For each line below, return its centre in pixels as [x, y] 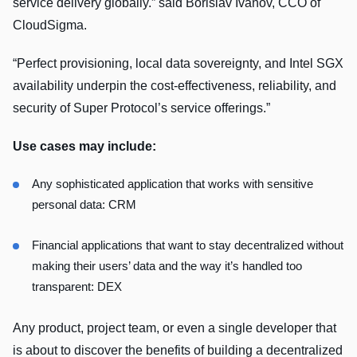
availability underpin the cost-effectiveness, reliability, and [175, 86]
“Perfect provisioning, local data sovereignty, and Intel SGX [178, 64]
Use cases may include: [84, 147]
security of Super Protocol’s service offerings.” [141, 108]
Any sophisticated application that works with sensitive [173, 184]
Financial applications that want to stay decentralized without [188, 245]
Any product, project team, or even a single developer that [175, 328]
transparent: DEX [77, 287]
